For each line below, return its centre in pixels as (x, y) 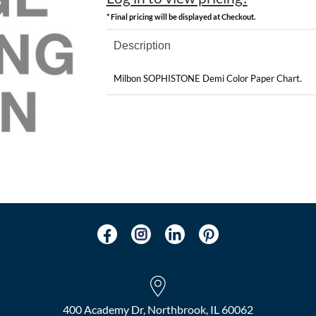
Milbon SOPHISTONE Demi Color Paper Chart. (207, 78)
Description (142, 45)
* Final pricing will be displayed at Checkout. (181, 16)
